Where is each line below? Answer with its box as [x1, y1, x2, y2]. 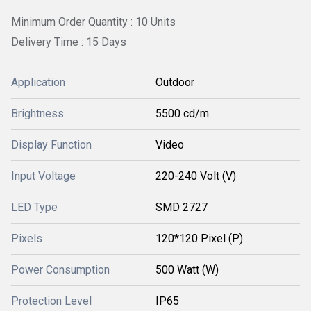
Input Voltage [11, 169, 76, 183]
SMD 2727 [155, 200, 208, 214]
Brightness [11, 106, 64, 120]
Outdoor [155, 75, 194, 89]
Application [11, 75, 65, 89]
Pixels [11, 231, 42, 245]
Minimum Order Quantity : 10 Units [11, 15, 176, 28]
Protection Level [11, 294, 92, 308]
